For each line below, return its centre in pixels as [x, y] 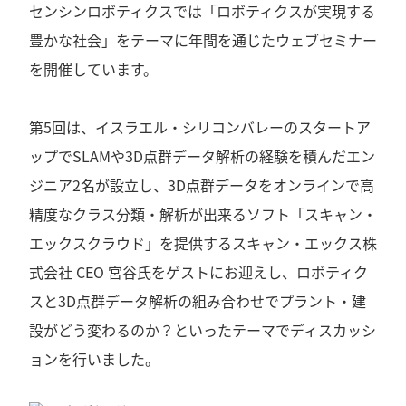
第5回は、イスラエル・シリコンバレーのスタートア [200, 127]
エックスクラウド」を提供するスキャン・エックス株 [203, 243]
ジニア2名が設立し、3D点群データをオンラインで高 [202, 185]
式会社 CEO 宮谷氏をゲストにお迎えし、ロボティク [198, 272]
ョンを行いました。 [94, 359]
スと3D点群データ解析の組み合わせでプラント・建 [198, 301]
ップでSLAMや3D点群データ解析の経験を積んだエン [202, 156]
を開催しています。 [93, 69]
